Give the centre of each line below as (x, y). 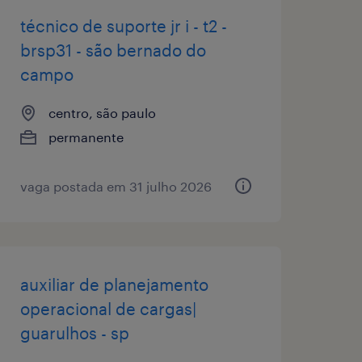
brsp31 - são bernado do (113, 50)
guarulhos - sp (74, 333)
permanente (86, 137)
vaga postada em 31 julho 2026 (116, 186)
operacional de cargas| (108, 308)
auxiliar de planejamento (114, 284)
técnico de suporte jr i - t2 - (123, 25)
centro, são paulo (102, 112)
